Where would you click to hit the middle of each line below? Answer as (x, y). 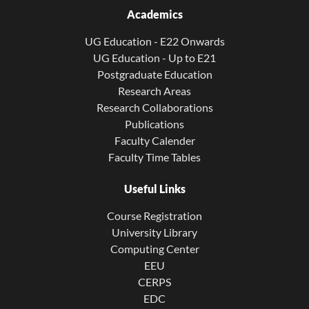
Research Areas (154, 91)
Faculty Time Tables (154, 157)
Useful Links (154, 189)
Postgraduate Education (154, 74)
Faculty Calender (154, 140)
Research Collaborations (154, 107)
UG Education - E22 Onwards (154, 41)
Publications (154, 124)
